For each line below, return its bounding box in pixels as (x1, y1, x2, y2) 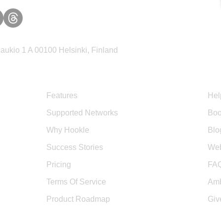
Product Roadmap (46, 195, 110, 203)
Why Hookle (46, 126, 89, 134)
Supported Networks (46, 109, 118, 117)
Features (46, 91, 77, 100)
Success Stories (46, 143, 103, 151)
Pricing (46, 160, 71, 169)
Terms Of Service (46, 178, 106, 186)
